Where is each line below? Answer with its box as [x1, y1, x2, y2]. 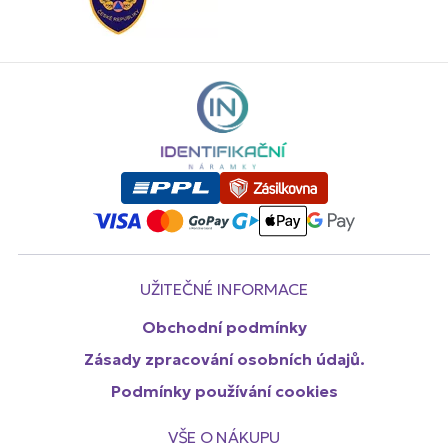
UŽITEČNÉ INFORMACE [140, 278, 308, 299]
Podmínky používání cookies [110, 380, 338, 401]
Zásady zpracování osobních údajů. [83, 348, 365, 369]
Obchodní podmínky [141, 316, 307, 337]
